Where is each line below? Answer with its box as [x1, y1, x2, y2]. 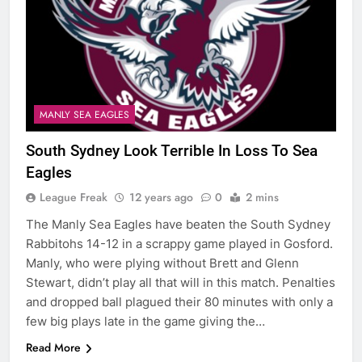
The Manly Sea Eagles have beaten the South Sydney [26, 217, 330, 233]
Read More [26, 339, 81, 356]
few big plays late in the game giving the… [26, 314, 265, 330]
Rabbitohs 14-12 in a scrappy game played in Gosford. [26, 236, 333, 252]
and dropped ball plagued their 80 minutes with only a [26, 294, 333, 310]
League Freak [40, 189, 107, 206]
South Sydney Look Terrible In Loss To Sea [26, 141, 318, 161]
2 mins [246, 189, 279, 206]
